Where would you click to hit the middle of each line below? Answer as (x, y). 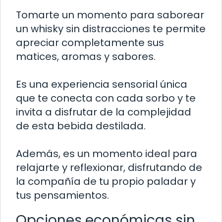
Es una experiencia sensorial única (102, 84)
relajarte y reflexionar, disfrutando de (109, 168)
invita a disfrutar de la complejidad (104, 112)
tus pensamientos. (62, 195)
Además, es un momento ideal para (107, 154)
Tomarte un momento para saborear (110, 15)
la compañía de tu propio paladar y (106, 182)
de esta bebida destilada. (81, 126)
